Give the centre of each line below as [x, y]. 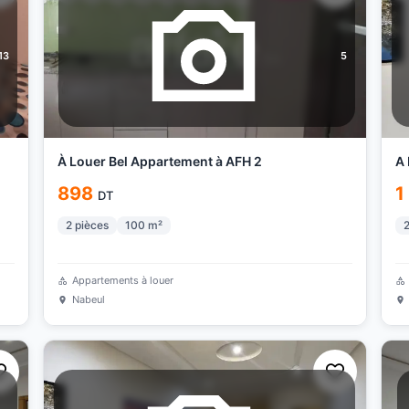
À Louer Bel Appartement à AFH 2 [159, 161]
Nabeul [88, 299]
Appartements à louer [122, 280]
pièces [91, 225]
